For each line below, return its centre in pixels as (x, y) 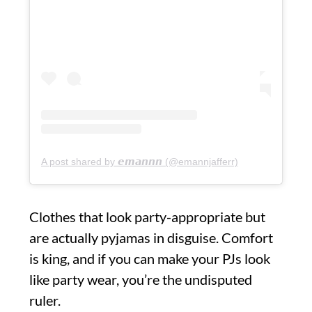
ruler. (45, 300)
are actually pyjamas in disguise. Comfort (151, 237)
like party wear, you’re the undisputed (141, 279)
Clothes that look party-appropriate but (147, 216)
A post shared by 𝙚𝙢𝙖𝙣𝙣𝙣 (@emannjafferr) (140, 161)
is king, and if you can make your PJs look (150, 258)
